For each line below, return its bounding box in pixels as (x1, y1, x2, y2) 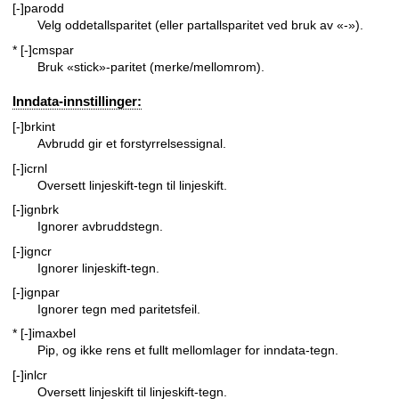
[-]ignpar (12, 284, 60, 299)
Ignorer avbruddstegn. (37, 219, 163, 234)
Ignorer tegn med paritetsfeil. (37, 301, 200, 316)
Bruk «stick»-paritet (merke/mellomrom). (37, 59, 265, 74)
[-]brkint (12, 119, 55, 134)
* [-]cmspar (12, 42, 74, 57)
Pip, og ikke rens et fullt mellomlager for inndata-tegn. (37, 343, 338, 358)
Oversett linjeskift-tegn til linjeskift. (37, 177, 227, 192)
